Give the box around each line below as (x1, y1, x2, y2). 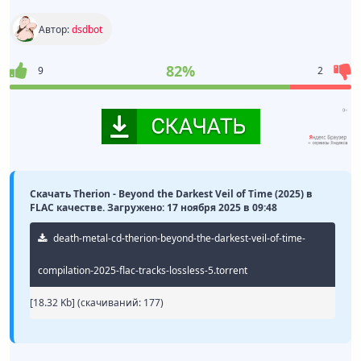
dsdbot (72, 22, 102, 36)
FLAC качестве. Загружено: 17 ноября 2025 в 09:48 (30, 201, 277, 215)
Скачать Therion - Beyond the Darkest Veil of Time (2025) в (30, 187, 313, 201)
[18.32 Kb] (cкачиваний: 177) (30, 296, 164, 310)
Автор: (39, 22, 72, 36)
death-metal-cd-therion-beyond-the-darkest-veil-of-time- (51, 231, 305, 246)
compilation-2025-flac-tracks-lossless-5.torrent (38, 263, 247, 278)
